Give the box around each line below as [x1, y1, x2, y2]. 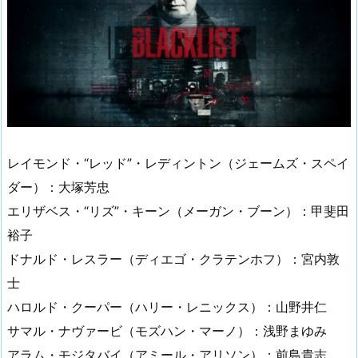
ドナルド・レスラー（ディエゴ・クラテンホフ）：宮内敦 [7, 250, 340, 267]
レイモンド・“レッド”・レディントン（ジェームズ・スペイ [7, 154, 349, 171]
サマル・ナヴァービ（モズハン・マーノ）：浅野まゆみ [7, 322, 327, 339]
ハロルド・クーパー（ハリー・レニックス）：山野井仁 [7, 298, 327, 315]
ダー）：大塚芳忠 [7, 178, 109, 195]
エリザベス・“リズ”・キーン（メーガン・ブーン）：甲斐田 [7, 202, 349, 219]
